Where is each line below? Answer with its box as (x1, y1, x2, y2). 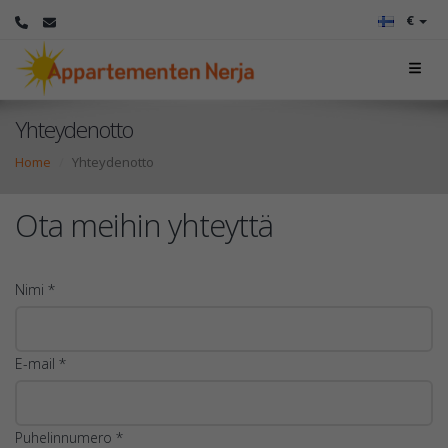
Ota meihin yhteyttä (15, 204, 273, 246)
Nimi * (15, 280, 55, 299)
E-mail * (15, 354, 66, 373)
